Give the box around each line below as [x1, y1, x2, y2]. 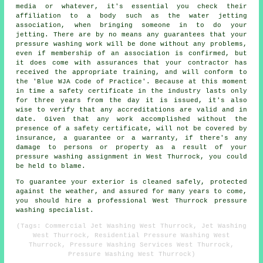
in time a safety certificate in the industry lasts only [16, 87, 247, 95]
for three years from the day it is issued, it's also [16, 97, 247, 104]
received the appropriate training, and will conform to [16, 69, 247, 76]
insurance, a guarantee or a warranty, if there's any [16, 134, 247, 142]
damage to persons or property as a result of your [16, 144, 247, 151]
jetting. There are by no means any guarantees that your [16, 31, 247, 39]
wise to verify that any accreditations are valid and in [16, 106, 247, 114]
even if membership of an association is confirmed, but [16, 50, 247, 58]
